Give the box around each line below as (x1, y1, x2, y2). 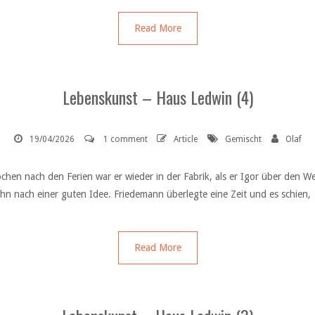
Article (173, 134, 198, 144)
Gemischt (224, 134, 262, 144)
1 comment (103, 134, 148, 144)
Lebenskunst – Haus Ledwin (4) (62, 84, 253, 110)
